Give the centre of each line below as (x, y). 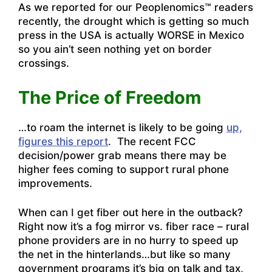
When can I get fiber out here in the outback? (134, 213)
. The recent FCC (152, 141)
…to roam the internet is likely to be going (122, 127)
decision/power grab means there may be (122, 155)
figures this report (63, 141)
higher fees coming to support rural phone (124, 169)
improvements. (57, 183)
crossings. (44, 63)
